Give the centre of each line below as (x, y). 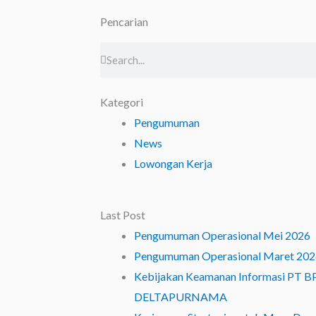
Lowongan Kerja (173, 163)
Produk (236, 32)
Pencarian (124, 22)
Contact (178, 32)
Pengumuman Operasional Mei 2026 (222, 235)
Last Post (123, 215)
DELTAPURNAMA (181, 297)
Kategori (122, 102)
